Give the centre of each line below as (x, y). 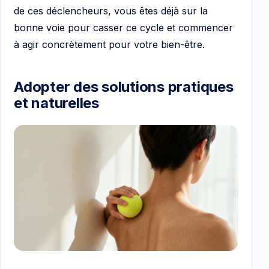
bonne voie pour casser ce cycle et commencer (123, 27)
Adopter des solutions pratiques (124, 87)
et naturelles (56, 103)
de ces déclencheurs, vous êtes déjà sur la (111, 11)
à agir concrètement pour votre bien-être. (109, 44)
